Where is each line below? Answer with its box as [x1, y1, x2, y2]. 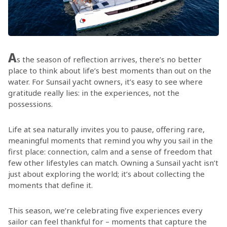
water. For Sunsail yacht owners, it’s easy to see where [8, 76, 203, 87]
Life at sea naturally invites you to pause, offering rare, [8, 124, 205, 134]
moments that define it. [8, 179, 93, 190]
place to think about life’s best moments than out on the [8, 65, 211, 75]
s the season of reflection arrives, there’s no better [16, 54, 202, 64]
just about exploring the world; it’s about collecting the [8, 168, 205, 179]
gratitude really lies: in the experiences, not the [8, 87, 179, 98]
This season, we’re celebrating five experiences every [8, 205, 203, 216]
